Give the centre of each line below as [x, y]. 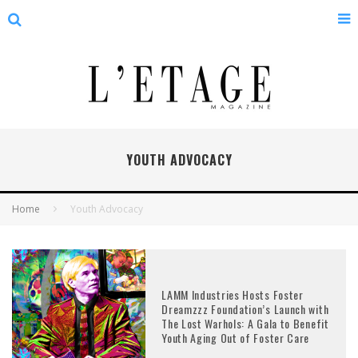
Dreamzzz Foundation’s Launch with [245, 308]
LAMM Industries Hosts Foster [233, 294]
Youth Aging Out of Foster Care [236, 337]
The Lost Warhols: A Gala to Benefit [245, 323]
